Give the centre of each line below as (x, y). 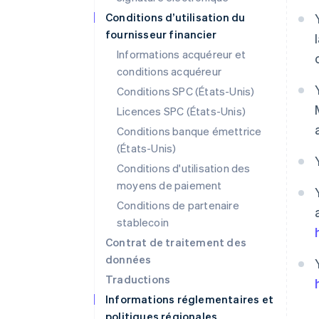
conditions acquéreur (169, 71)
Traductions (138, 279)
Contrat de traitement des (176, 242)
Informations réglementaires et (189, 299)
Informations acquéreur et (181, 54)
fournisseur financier (161, 34)
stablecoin (143, 222)
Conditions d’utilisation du (176, 17)
